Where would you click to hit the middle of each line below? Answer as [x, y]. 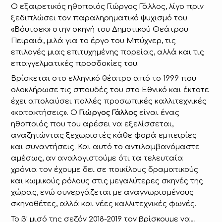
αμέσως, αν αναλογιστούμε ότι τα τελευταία [97, 159]
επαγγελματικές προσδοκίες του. [75, 63]
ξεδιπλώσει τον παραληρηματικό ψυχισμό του [99, 18]
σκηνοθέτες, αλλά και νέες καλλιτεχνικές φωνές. [104, 204]
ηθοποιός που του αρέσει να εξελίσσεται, [92, 124]
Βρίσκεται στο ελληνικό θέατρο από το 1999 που [104, 79]
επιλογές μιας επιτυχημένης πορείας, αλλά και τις [108, 52]
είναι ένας [159, 113]
